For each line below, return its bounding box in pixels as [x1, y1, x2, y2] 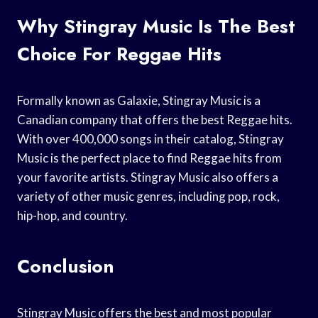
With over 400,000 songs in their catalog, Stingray [17, 131, 284, 146]
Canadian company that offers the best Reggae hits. [17, 111, 292, 127]
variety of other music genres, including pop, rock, [17, 188, 280, 204]
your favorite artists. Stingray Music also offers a [17, 169, 278, 185]
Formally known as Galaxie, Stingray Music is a [17, 92, 261, 108]
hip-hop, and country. [17, 207, 128, 223]
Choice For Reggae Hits [17, 40, 221, 67]
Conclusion [17, 252, 114, 280]
